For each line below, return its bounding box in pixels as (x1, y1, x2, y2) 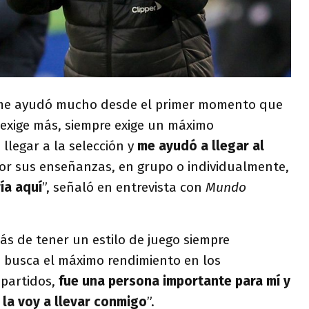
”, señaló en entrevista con (42, 179, 206, 195)
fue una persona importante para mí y (59, 272, 290, 289)
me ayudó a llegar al (137, 137, 264, 154)
